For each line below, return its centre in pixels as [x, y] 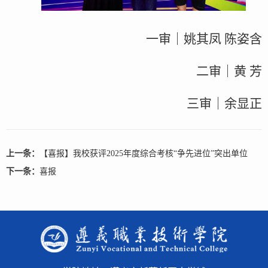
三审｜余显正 [224, 103]
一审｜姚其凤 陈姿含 [204, 39]
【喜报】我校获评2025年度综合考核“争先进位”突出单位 [144, 153]
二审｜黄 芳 [229, 71]
